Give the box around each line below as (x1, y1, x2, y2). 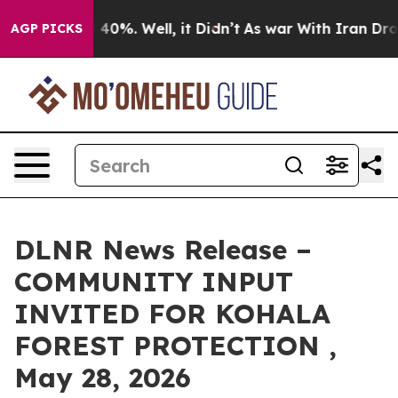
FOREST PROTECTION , (14, 329, 337, 362)
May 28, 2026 (14, 361, 191, 394)
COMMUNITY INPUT (14, 265, 293, 298)
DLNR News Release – (14, 233, 312, 267)
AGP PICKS (11, 20, 83, 36)
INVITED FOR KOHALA (14, 297, 330, 330)
